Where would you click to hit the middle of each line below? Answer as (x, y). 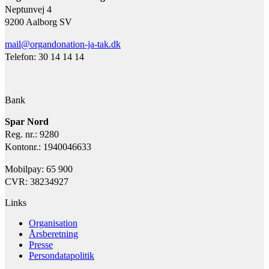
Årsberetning (53, 234)
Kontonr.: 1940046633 (48, 147)
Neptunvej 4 (28, 10)
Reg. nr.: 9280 (32, 134)
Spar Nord (27, 122)
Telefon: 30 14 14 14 (44, 57)
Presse (41, 245)
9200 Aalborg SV (38, 22)
